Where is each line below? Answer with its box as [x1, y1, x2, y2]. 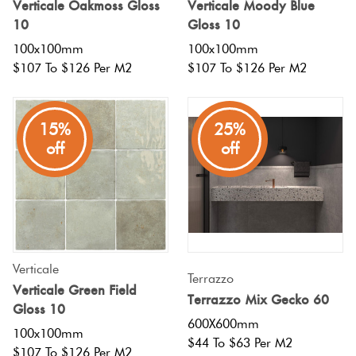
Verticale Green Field [13, 281, 137, 300]
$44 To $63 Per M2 [188, 335, 292, 350]
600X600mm [188, 315, 259, 331]
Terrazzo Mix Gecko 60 [188, 291, 329, 309]
